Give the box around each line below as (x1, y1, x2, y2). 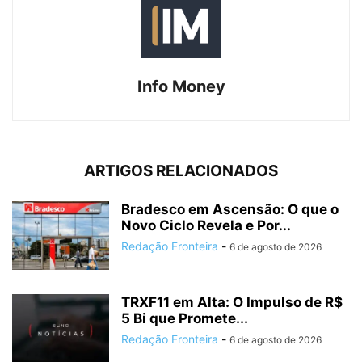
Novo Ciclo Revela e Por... (121, 217, 291, 234)
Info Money (137, 77, 225, 97)
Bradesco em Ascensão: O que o (121, 201, 339, 218)
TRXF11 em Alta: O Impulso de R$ (121, 294, 343, 311)
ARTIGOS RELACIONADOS (84, 162, 278, 181)
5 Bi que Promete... (121, 310, 248, 327)
